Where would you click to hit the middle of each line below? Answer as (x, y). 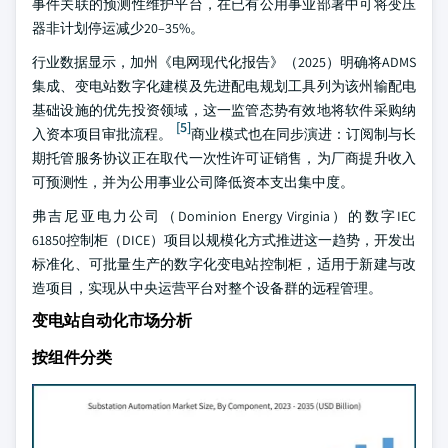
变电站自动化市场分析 (112, 320)
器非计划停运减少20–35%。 (118, 28)
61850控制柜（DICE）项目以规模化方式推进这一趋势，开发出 (224, 240)
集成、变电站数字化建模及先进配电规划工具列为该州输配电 (224, 86)
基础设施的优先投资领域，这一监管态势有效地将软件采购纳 (224, 110)
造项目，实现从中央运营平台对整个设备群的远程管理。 (207, 288)
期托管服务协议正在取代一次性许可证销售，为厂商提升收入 (224, 158)
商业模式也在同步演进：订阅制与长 (304, 134)
